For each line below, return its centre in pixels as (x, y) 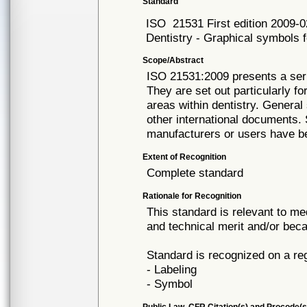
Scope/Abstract (173, 60)
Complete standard (195, 173)
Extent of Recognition (185, 157)
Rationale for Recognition (192, 196)
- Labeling (172, 269)
